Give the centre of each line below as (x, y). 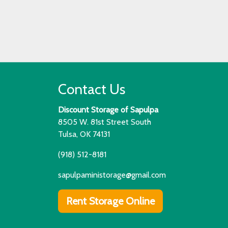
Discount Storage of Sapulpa (108, 110)
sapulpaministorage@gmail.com (112, 175)
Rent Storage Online (110, 201)
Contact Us (92, 89)
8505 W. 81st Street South (105, 122)
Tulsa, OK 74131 (84, 134)
